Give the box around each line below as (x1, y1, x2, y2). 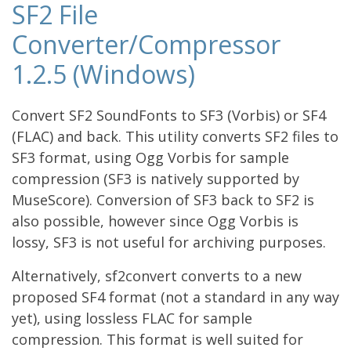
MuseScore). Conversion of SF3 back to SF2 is (12, 190, 314, 209)
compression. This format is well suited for (12, 329, 303, 349)
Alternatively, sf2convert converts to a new (12, 266, 302, 285)
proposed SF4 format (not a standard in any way (12, 287, 339, 306)
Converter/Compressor (12, 27, 280, 61)
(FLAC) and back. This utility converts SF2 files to (12, 126, 338, 146)
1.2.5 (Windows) (12, 56, 195, 91)
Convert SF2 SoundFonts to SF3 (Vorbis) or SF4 (12, 105, 326, 125)
